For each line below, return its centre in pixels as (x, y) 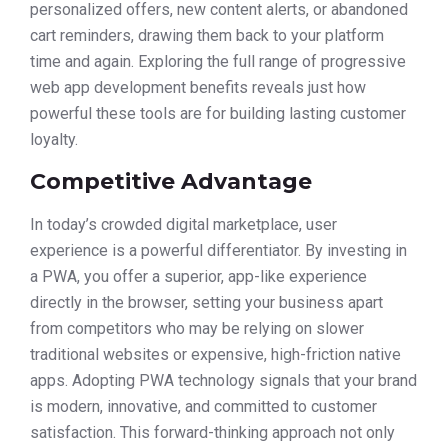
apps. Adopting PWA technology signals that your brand (223, 381)
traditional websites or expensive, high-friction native (215, 355)
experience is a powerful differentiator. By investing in (218, 251)
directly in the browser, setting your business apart (206, 303)
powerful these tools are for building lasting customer (218, 113)
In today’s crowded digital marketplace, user (183, 225)
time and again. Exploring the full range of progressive (218, 61)
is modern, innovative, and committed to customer (203, 407)
